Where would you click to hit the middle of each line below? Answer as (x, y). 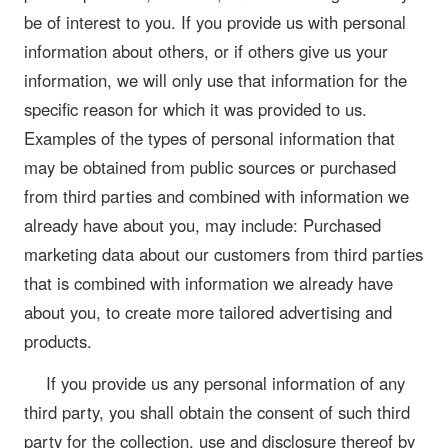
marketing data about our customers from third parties (223, 253)
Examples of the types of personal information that (209, 137)
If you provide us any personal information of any (225, 382)
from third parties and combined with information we (216, 195)
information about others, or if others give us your (206, 50)
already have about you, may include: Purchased (202, 224)
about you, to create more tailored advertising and (208, 311)
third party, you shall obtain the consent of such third (217, 411)
